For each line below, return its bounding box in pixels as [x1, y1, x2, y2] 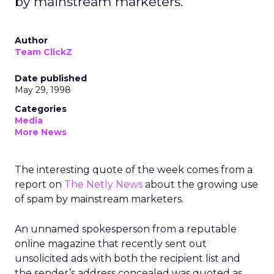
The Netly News [64, 179, 143, 190]
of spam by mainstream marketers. [15, 193, 183, 205]
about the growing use [143, 179, 258, 190]
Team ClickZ [15, 46, 72, 57]
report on [15, 179, 64, 190]
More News [15, 127, 67, 138]
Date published [15, 73, 87, 84]
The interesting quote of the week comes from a [15, 164, 253, 176]
